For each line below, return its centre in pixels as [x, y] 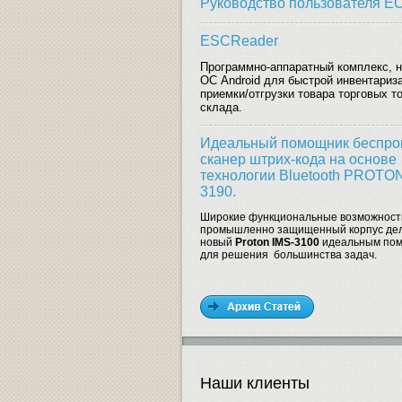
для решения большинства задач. [288, 255]
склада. [221, 108]
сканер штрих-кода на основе [298, 160]
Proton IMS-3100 [277, 243]
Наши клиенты [255, 384]
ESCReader [239, 41]
